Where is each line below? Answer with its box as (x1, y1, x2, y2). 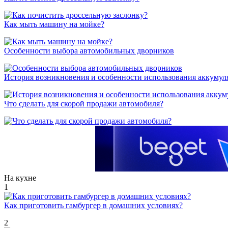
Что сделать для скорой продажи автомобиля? (4, 99, 163, 108)
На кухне (4, 174, 36, 183)
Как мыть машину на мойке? (4, 20, 104, 29)
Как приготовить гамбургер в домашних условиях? (4, 201, 183, 210)
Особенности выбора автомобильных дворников (4, 46, 174, 55)
